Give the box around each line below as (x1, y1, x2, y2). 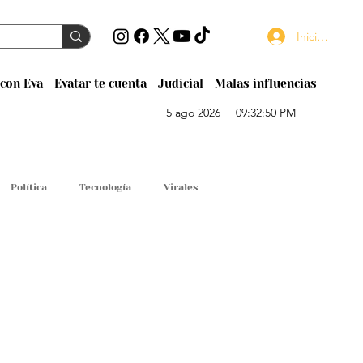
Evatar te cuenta (53, 76, 147, 90)
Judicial (157, 76, 203, 90)
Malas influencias (214, 76, 317, 90)
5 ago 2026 (166, 105, 221, 121)
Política (11, 181, 47, 193)
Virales (164, 181, 198, 193)
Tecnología (79, 181, 131, 193)
